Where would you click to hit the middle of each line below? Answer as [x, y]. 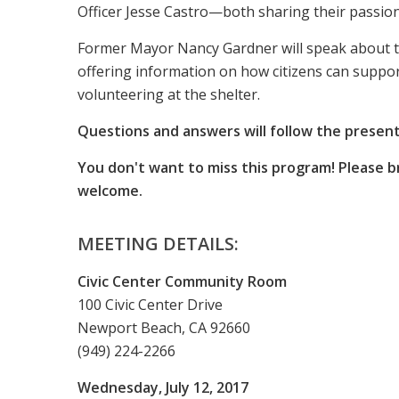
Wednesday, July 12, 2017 [163, 387]
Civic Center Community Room [182, 281]
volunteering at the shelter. [169, 94]
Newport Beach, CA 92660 [164, 328]
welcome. [110, 191]
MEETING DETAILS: [158, 244]
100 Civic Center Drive [150, 305]
